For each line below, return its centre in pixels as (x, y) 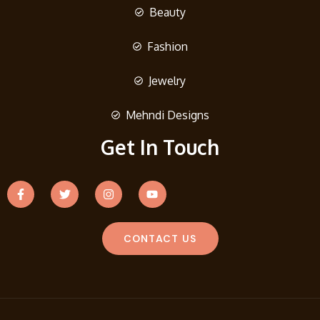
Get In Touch (160, 147)
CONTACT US (160, 238)
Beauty (167, 12)
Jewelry (167, 80)
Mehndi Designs (167, 115)
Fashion (167, 46)
